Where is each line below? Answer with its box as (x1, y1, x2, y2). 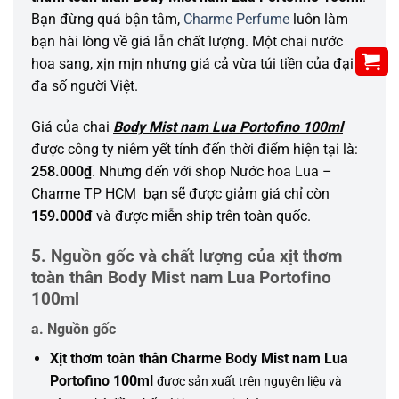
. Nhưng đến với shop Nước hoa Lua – (92, 163, 332, 180)
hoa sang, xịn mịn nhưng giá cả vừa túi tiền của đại (31, 55, 354, 73)
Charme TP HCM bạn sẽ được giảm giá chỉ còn (31, 185, 330, 202)
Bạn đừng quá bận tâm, (31, 11, 183, 28)
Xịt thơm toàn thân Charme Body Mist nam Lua (49, 350, 348, 368)
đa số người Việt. (31, 77, 138, 95)
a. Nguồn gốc (31, 321, 116, 338)
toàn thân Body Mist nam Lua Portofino (31, 266, 331, 288)
